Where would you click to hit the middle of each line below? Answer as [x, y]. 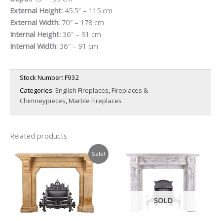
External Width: [36, 22]
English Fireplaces [82, 91]
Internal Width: [35, 46]
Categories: [37, 91]
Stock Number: [42, 78]
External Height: [37, 10]
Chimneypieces [43, 101]
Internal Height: [36, 34]
